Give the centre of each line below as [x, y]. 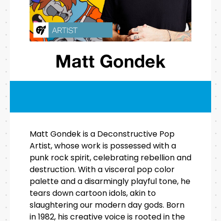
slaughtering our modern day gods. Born [107, 205]
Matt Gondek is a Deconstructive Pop [102, 134]
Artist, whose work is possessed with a [103, 146]
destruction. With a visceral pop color [102, 170]
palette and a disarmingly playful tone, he [110, 182]
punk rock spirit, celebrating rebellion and [110, 158]
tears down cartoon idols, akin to [93, 193]
